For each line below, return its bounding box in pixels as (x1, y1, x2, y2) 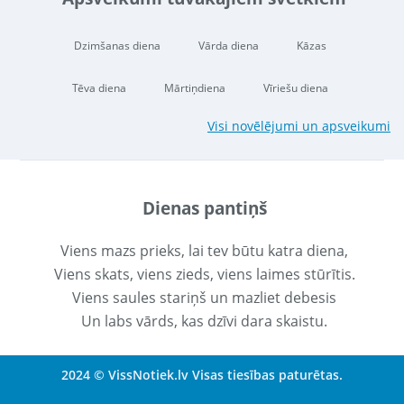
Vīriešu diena (262, 80, 328, 96)
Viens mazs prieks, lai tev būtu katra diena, (60, 240, 348, 261)
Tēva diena (71, 80, 126, 96)
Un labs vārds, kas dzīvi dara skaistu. (81, 310, 327, 331)
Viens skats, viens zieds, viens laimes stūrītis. (53, 263, 355, 284)
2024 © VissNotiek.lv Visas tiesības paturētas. (61, 365, 343, 383)
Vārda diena (197, 38, 259, 54)
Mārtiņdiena (163, 80, 225, 96)
